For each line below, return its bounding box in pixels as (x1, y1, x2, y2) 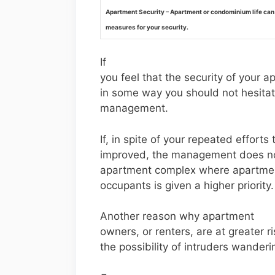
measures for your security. (106, 23, 188, 31)
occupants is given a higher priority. (100, 179, 274, 192)
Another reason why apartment (100, 210, 254, 222)
